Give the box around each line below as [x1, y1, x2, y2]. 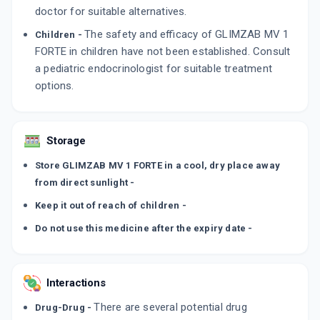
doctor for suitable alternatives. [35, 5, 187, 19]
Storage [46, 134, 86, 148]
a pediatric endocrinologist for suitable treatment [35, 62, 273, 76]
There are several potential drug [94, 301, 247, 314]
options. [35, 79, 74, 93]
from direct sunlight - [35, 177, 135, 189]
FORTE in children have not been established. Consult [35, 45, 291, 59]
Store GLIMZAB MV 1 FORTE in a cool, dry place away [35, 160, 281, 171]
